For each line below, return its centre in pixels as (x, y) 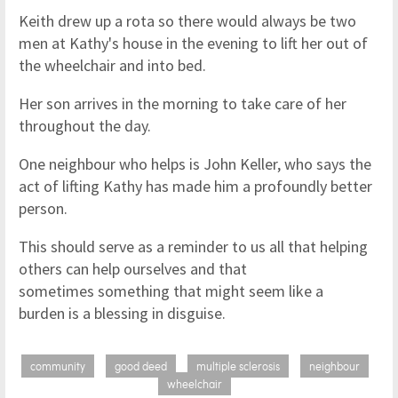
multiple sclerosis (238, 366)
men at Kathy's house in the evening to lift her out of (193, 43)
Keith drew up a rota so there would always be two (187, 21)
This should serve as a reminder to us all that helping (193, 247)
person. (43, 208)
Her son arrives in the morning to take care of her (183, 103)
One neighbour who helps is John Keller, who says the (195, 164)
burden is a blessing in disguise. (124, 313)
